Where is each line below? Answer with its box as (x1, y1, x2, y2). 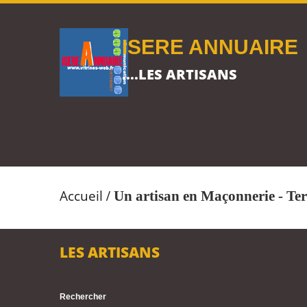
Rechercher (60, 292, 106, 302)
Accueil (60, 187, 103, 205)
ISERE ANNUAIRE (122, 36, 298, 58)
